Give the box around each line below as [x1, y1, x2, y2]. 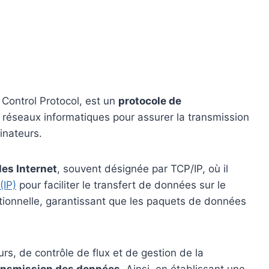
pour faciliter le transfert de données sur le [16, 178, 226, 191]
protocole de [118, 94, 181, 107]
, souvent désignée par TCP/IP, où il [57, 162, 228, 175]
